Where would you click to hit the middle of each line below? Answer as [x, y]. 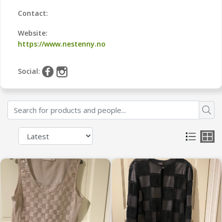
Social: [30, 71]
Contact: [33, 13]
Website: [33, 33]
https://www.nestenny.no [62, 44]
